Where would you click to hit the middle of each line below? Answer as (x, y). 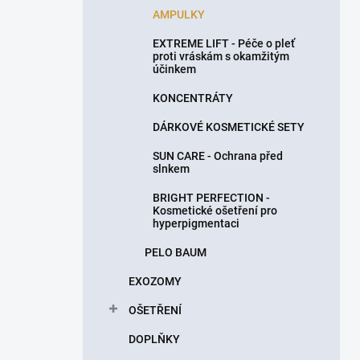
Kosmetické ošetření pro (215, 211)
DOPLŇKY (154, 339)
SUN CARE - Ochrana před (218, 156)
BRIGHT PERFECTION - (211, 198)
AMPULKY (179, 14)
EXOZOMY (155, 281)
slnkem (171, 169)
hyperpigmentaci (196, 223)
